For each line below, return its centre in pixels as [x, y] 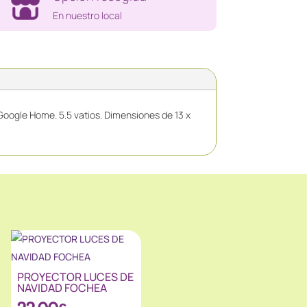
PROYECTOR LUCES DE [76, 277]
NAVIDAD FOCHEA [62, 288]
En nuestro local [87, 15]
